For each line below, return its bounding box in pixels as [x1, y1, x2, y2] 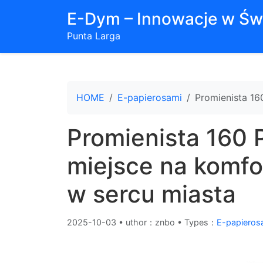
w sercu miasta [67, 180, 236, 208]
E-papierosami [117, 92, 182, 103]
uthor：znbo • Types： [126, 217, 217, 227]
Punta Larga [67, 30, 120, 42]
